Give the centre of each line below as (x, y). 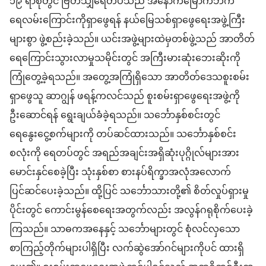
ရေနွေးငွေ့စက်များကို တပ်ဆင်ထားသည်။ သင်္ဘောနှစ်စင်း (123, 135)
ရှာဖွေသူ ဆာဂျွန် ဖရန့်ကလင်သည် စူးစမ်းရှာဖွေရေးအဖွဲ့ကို (125, 97)
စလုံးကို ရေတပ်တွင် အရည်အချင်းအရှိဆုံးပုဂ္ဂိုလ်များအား (124, 154)
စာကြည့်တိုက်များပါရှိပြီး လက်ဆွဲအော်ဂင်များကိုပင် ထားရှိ (127, 249)
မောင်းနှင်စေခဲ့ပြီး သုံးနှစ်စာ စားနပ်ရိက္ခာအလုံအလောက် (120, 173)
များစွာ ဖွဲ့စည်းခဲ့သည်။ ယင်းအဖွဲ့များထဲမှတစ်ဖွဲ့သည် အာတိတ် (132, 40)
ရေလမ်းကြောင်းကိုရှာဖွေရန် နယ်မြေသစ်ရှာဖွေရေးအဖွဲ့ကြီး (127, 21)
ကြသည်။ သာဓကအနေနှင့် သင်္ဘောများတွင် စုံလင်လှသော (125, 230)
